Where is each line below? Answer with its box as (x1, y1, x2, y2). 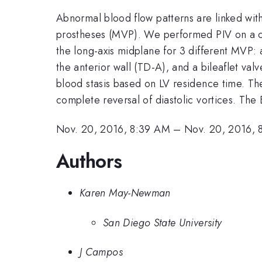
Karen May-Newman (80, 185, 171, 201)
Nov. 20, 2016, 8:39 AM (56, 122, 170, 137)
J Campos (80, 244, 123, 260)
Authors (56, 147, 122, 175)
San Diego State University (103, 215, 222, 230)
